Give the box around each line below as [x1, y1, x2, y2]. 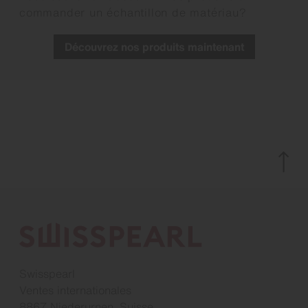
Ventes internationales [19, 282, 131, 299]
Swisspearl [19, 265, 78, 283]
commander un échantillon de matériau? [19, 4, 247, 21]
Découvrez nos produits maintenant [64, 38, 244, 56]
